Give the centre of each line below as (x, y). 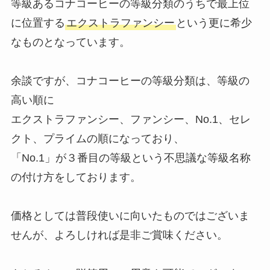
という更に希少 (214, 23)
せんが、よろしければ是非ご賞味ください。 (119, 235)
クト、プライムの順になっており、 (97, 139)
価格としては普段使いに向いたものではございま (130, 216)
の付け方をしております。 (76, 177)
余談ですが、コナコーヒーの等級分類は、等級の (130, 81)
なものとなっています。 (70, 42)
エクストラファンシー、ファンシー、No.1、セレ (130, 120)
